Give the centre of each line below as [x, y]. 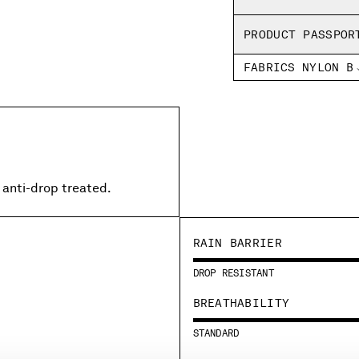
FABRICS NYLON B [299, 67]
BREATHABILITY [241, 303]
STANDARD [216, 333]
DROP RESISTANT [233, 273]
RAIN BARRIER [237, 242]
